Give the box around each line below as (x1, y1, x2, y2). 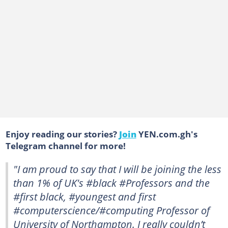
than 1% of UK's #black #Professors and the (13, 175, 210, 190)
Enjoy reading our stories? (5, 127, 119, 140)
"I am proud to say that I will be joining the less (13, 161, 221, 176)
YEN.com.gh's (136, 127, 197, 140)
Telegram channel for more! (5, 139, 126, 152)
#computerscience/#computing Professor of (13, 203, 210, 217)
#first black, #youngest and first (13, 189, 156, 204)
